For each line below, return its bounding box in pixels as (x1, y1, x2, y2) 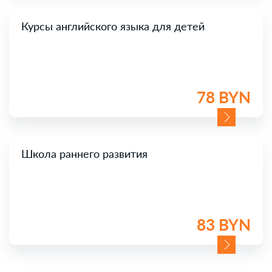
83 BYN (197, 213, 251, 236)
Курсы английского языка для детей (21, 18, 205, 33)
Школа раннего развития (21, 146, 148, 161)
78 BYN (197, 86, 251, 108)
